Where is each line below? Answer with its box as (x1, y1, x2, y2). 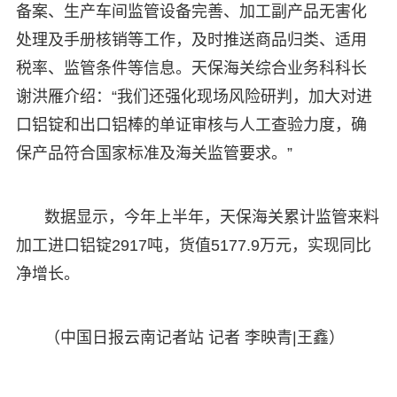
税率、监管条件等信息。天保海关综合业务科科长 (15, 58, 367, 77)
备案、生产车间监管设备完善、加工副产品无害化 (15, 2, 367, 20)
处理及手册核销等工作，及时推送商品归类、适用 (15, 30, 367, 49)
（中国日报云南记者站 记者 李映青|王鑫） (43, 328, 345, 346)
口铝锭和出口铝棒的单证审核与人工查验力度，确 (15, 115, 367, 134)
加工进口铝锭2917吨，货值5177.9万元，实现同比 (15, 236, 371, 254)
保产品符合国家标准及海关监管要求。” (15, 144, 292, 162)
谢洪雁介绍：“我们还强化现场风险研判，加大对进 (15, 87, 372, 105)
